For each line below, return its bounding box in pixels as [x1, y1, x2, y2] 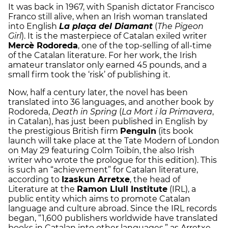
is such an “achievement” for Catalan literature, [8, 164, 198, 175]
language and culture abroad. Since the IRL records [8, 203, 217, 213]
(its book [156, 126, 193, 136]
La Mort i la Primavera [122, 106, 212, 117]
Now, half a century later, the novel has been [8, 87, 188, 97]
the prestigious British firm [8, 126, 120, 136]
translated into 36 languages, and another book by [8, 97, 214, 107]
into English [8, 21, 59, 31]
